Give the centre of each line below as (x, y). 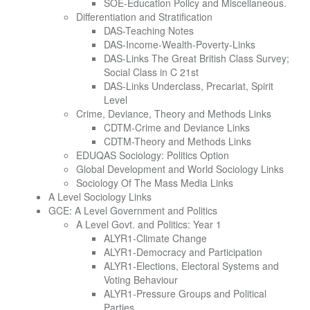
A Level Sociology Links (100, 197)
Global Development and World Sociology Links (180, 169)
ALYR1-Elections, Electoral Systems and (191, 266)
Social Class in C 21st (151, 72)
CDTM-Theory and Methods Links (177, 141)
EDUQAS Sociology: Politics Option (153, 155)
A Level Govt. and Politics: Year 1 (149, 224)
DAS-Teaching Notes (149, 30)
